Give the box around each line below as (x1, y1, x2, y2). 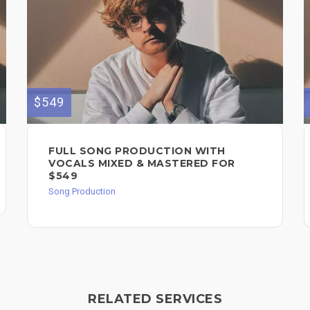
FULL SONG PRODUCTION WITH (48, 144, 226, 157)
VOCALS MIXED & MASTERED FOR (48, 156, 235, 170)
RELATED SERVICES (88, 291, 222, 307)
